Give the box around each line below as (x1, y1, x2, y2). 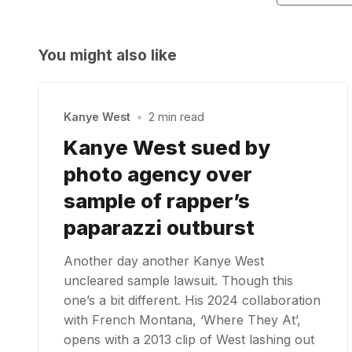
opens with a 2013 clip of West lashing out (64, 331, 314, 347)
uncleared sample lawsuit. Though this (64, 272, 293, 288)
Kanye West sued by (64, 134, 270, 159)
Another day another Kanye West (64, 252, 264, 269)
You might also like (38, 45, 177, 64)
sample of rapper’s (64, 188, 250, 213)
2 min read (148, 110, 205, 124)
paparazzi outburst (64, 214, 255, 240)
